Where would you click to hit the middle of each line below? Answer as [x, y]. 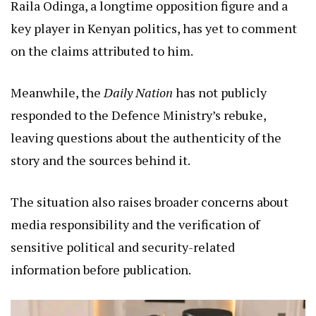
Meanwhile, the [57, 92]
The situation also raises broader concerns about [150, 201]
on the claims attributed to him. [102, 50]
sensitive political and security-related [123, 247]
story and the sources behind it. [101, 160]
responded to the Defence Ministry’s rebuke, [138, 115]
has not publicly [220, 92]
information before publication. [101, 269]
